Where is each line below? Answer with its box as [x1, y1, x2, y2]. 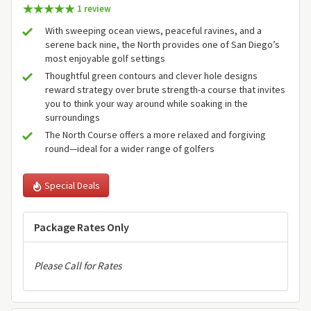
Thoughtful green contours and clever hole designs [45, 69, 258, 82]
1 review [75, 3, 111, 15]
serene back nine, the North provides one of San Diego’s [45, 37, 280, 51]
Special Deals [42, 178, 100, 192]
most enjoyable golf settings [45, 51, 165, 65]
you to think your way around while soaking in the [45, 96, 248, 110]
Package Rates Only [34, 219, 129, 234]
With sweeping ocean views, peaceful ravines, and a [45, 24, 262, 37]
